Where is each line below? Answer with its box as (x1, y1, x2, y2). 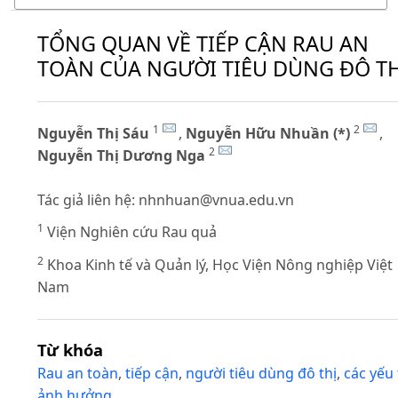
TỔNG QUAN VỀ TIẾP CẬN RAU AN (37, 29, 369, 59)
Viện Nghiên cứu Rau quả (44, 222, 217, 243)
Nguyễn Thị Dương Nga (37, 145, 205, 165)
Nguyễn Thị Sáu (37, 123, 149, 143)
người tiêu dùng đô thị (186, 362, 337, 383)
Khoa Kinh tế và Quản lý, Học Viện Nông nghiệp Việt (44, 254, 393, 275)
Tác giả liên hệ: (37, 189, 139, 210)
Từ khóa (37, 338, 103, 361)
